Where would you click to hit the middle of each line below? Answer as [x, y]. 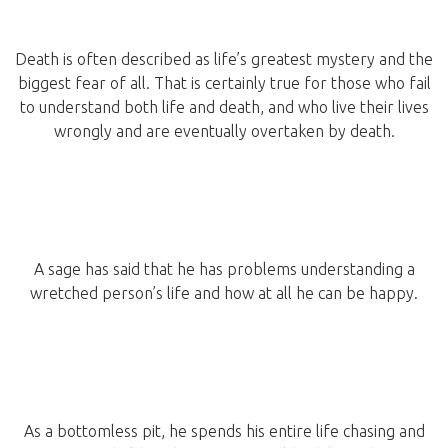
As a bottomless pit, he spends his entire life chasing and [224, 431]
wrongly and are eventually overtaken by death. [224, 131]
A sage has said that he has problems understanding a [224, 269]
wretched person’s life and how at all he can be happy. [224, 293]
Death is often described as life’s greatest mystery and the [224, 59]
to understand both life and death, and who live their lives [224, 107]
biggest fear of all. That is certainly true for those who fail [224, 83]
